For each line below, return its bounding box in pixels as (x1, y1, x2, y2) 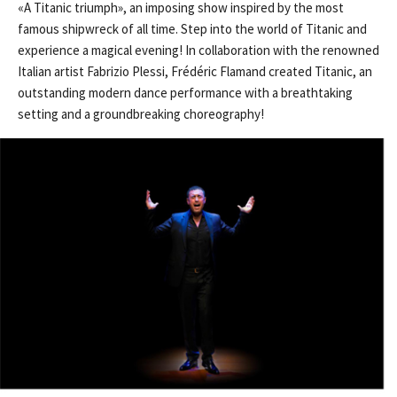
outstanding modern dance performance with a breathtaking (18, 84, 353, 102)
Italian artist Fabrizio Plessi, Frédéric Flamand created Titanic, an (18, 63, 372, 81)
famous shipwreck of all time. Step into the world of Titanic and (18, 20, 367, 38)
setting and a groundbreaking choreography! (18, 105, 264, 123)
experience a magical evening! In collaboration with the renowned (18, 42, 379, 59)
